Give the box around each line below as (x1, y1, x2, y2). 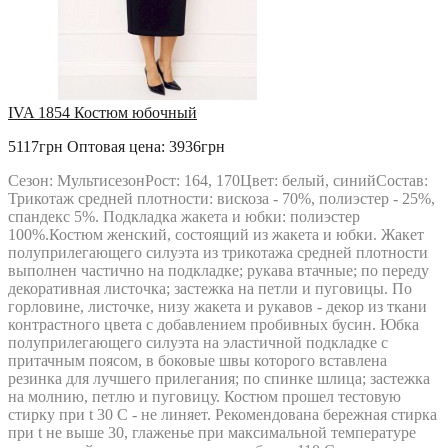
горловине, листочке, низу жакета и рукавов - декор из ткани (8, 298, 427, 315)
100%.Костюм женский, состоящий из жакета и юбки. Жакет (8, 226, 424, 243)
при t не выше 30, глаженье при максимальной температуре (8, 424, 416, 441)
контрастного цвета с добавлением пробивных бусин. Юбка (8, 316, 419, 333)
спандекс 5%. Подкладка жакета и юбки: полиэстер (8, 208, 360, 225)
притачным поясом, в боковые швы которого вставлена (8, 352, 387, 369)
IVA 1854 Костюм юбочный (8, 104, 197, 121)
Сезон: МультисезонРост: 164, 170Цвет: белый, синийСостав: (8, 172, 428, 189)
